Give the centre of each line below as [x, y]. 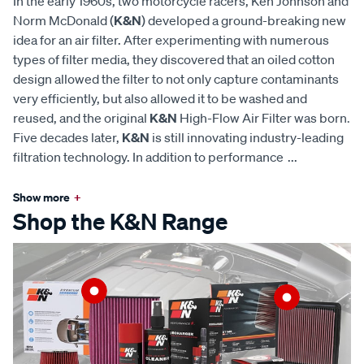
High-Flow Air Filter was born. [264, 118]
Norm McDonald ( [63, 21]
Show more [41, 197]
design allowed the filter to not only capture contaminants [176, 79]
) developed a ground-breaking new [244, 21]
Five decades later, [67, 138]
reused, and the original [81, 118]
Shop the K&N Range [120, 222]
